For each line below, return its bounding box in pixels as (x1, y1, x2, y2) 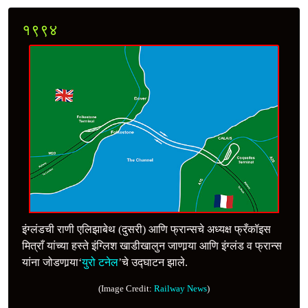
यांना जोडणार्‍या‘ (22, 256, 82, 268)
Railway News (154, 283, 207, 294)
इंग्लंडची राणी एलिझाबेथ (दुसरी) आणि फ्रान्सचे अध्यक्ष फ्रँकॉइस (22, 223, 271, 235)
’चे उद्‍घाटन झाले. (118, 256, 188, 268)
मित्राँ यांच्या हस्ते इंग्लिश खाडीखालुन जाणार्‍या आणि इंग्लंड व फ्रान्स (22, 239, 282, 252)
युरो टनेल (82, 256, 118, 268)
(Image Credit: (98, 283, 154, 294)
